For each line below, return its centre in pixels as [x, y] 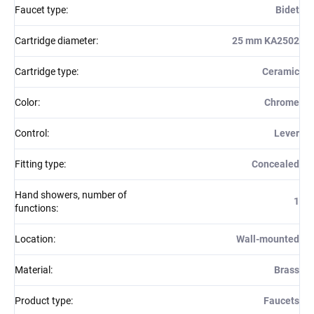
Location [34, 239]
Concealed [275, 164]
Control [31, 133]
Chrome [282, 102]
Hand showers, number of [71, 194]
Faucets [281, 300]
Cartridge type [46, 71]
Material [33, 269]
